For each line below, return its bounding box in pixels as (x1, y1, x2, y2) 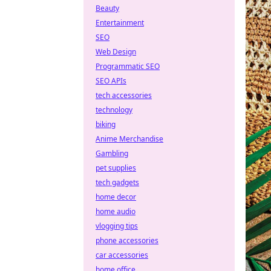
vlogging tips (96, 221, 138, 231)
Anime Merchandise (96, 134, 163, 144)
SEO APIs (96, 76, 126, 86)
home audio (96, 206, 135, 217)
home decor (96, 192, 136, 202)
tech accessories (96, 90, 152, 100)
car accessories (96, 250, 148, 260)
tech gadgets (96, 177, 139, 188)
